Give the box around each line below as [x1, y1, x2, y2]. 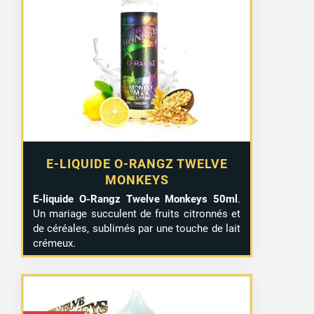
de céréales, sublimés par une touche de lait [33, 221, 241, 235]
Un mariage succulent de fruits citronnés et [33, 207, 241, 220]
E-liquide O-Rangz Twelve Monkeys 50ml [33, 192, 238, 205]
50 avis [207, 107, 240, 119]
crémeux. [33, 236, 76, 250]
